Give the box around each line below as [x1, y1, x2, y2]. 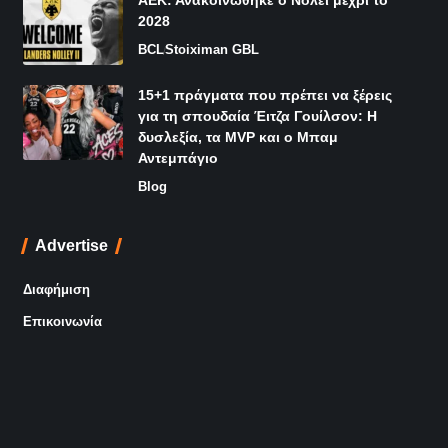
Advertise [34, 237, 108, 255]
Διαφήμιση [22, 282, 90, 298]
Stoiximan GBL [164, 42, 259, 58]
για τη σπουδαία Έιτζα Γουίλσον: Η [137, 108, 377, 125]
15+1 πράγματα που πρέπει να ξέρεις [137, 87, 392, 104]
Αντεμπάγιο [137, 150, 218, 167]
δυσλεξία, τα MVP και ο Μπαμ [137, 129, 338, 146]
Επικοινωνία [22, 314, 102, 330]
